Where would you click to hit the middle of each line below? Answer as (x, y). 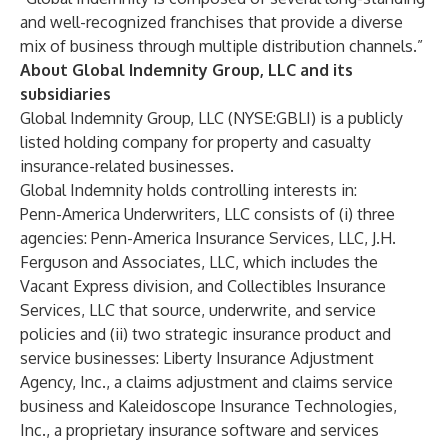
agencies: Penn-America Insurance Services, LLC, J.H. (208, 238)
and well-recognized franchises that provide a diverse (211, 22)
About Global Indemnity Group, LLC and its (186, 70)
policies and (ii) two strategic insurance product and (205, 334)
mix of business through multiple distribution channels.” (221, 46)
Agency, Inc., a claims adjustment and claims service (206, 382)
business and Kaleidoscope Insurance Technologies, (208, 406)
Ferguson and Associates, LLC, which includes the (199, 262)
